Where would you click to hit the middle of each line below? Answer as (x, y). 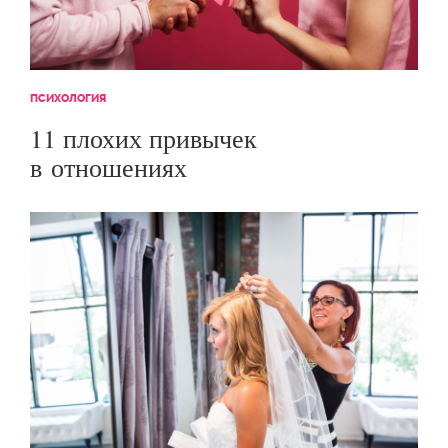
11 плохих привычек (143, 137)
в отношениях (108, 166)
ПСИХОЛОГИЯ (68, 97)
